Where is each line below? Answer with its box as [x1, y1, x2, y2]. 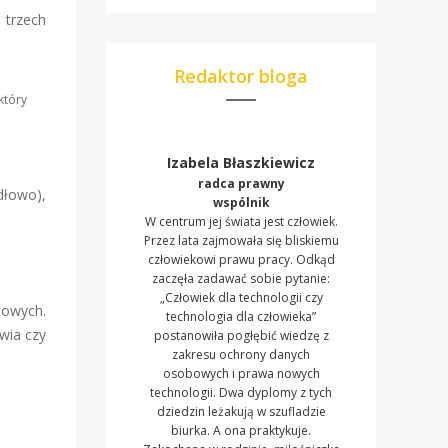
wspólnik [212, 194, 270, 212]
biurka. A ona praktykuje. [171, 422, 311, 440]
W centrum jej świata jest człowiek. [144, 213, 338, 231]
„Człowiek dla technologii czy [159, 289, 323, 307]
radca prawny [197, 175, 285, 193]
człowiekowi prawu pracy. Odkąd [147, 251, 335, 269]
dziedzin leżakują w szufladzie [156, 403, 326, 421]
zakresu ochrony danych [172, 346, 310, 364]
